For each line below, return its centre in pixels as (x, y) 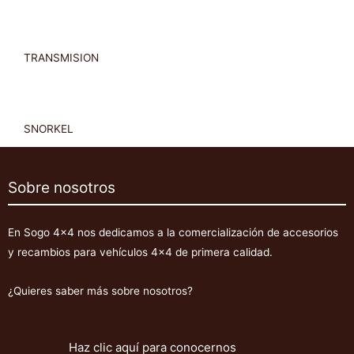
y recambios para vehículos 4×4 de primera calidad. (140, 252)
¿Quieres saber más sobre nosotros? (100, 290)
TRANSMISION (61, 58)
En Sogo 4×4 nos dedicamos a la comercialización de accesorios (173, 232)
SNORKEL (49, 129)
